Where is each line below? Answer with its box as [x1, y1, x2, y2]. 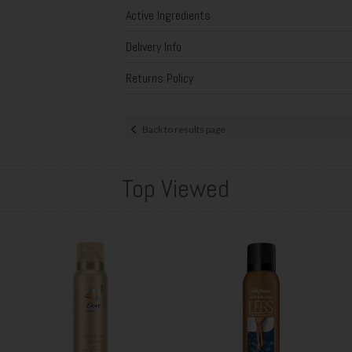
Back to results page [141, 123, 225, 136]
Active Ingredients [125, 6, 211, 24]
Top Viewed [122, 172, 230, 204]
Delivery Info [125, 38, 181, 55]
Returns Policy [125, 69, 193, 86]
